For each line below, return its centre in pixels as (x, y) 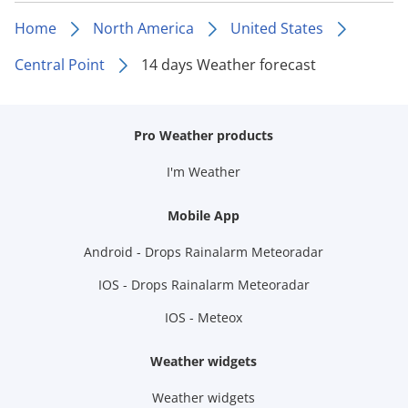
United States (277, 28)
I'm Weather (204, 172)
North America (143, 28)
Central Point (60, 65)
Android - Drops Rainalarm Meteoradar (204, 252)
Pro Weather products (204, 135)
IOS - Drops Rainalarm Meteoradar (204, 285)
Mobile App (204, 215)
